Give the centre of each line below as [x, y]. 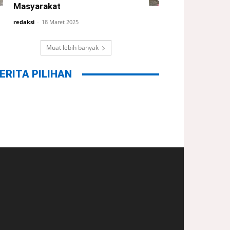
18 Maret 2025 [60, 22]
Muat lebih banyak [72, 47]
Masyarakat [37, 6]
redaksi [24, 22]
